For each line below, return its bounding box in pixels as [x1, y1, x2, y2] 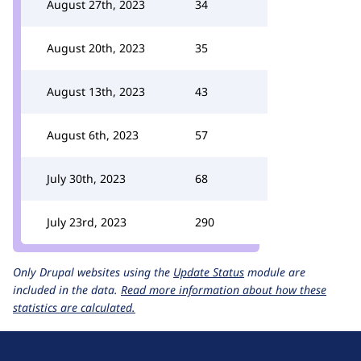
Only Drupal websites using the [13, 264, 173, 280]
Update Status [173, 264, 244, 280]
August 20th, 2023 [47, 40, 145, 56]
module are [244, 264, 305, 280]
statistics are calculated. [13, 300, 135, 315]
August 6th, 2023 [47, 127, 139, 143]
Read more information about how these [121, 282, 326, 297]
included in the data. [13, 282, 121, 297]
